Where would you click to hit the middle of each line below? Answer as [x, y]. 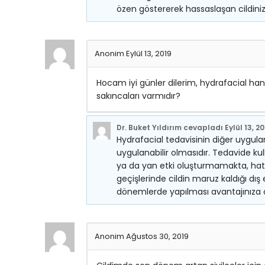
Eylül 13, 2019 [149, 54]
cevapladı [203, 127]
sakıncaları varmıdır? [138, 96]
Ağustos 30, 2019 [157, 236]
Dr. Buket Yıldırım [149, 127]
